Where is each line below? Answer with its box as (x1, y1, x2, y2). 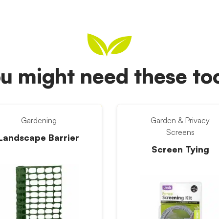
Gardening (21, 115, 57, 125)
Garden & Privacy (151, 115, 210, 125)
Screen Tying (151, 144, 209, 154)
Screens (166, 127, 195, 137)
